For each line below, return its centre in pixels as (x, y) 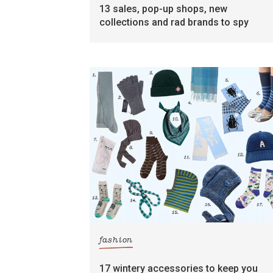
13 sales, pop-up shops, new (163, 9)
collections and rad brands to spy (174, 22)
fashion (116, 241)
